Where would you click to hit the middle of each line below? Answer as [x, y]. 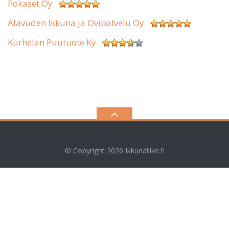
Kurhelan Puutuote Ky [52, 42]
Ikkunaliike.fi [145, 151]
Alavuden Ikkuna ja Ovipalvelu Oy [76, 23]
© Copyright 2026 [95, 151]
